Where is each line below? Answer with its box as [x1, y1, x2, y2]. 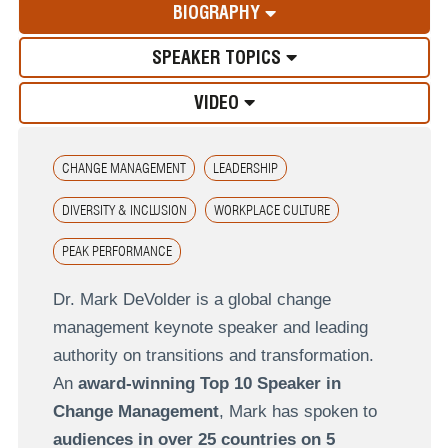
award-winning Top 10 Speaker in [77, 373, 341, 393]
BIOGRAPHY [172, 2, 265, 24]
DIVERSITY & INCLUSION [61, 201, 187, 218]
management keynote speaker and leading [52, 317, 368, 337]
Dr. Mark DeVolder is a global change [52, 289, 331, 309]
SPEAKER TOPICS [151, 47, 286, 69]
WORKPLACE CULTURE [214, 201, 331, 218]
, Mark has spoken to [218, 401, 377, 421]
